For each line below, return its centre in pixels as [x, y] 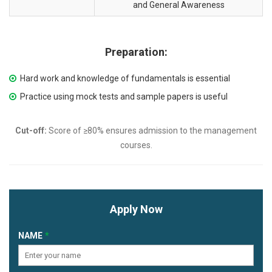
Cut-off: [31, 130]
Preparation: [136, 52]
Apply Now [136, 209]
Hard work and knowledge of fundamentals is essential [125, 78]
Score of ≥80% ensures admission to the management [152, 130]
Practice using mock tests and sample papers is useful [124, 96]
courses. [136, 145]
